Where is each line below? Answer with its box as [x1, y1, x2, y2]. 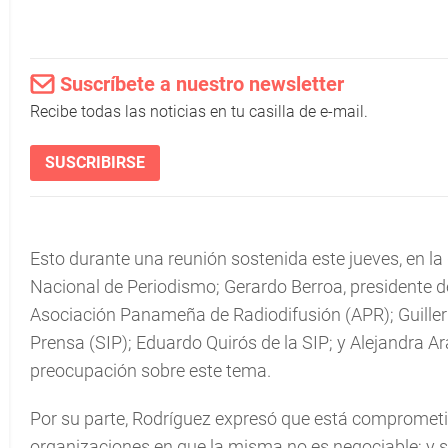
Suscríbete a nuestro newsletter [60, 72, 344, 96]
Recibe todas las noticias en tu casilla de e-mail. [30, 102, 368, 121]
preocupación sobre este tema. [30, 360, 271, 381]
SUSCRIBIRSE [45, 153, 145, 172]
